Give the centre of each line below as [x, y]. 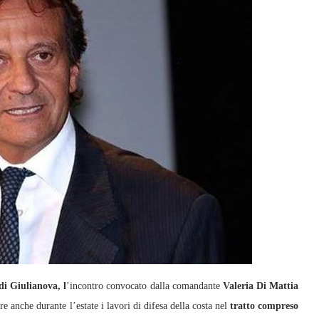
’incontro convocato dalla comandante [145, 286]
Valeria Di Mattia [260, 286]
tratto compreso [264, 306]
